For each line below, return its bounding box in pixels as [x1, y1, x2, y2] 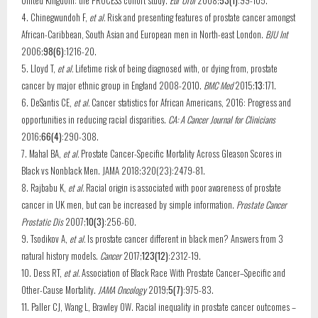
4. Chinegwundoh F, [21, 10, 89, 24]
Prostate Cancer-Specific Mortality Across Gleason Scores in [79, 146, 282, 160]
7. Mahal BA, [21, 146, 63, 160]
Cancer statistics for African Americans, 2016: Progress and [89, 95, 291, 109]
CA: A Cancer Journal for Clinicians [168, 112, 275, 126]
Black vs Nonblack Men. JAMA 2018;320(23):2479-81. [21, 163, 205, 177]
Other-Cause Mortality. [21, 283, 98, 297]
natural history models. [21, 248, 100, 263]
